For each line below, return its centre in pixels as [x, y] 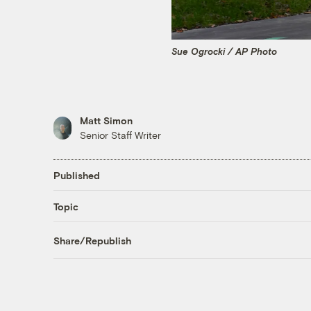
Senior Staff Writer [120, 135]
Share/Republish [92, 240]
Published [76, 175]
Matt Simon [106, 121]
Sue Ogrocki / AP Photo [224, 51]
